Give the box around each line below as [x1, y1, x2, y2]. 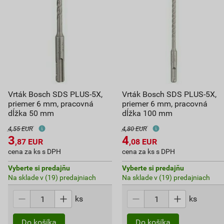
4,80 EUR [121, 125, 147, 132]
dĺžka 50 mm [8, 108, 54, 118]
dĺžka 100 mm [121, 108, 172, 118]
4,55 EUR [8, 125, 33, 132]
